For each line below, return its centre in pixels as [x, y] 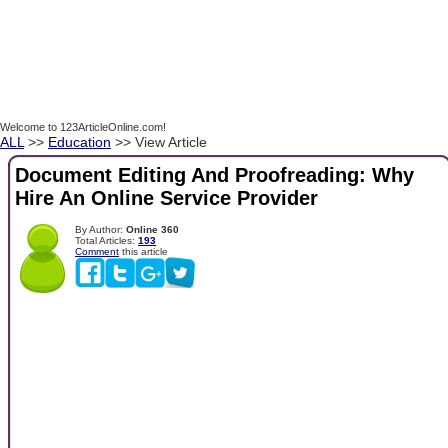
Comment [97, 251]
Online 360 [152, 229]
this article [143, 251]
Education [79, 142]
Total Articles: [106, 240]
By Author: [100, 229]
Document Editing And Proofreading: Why [214, 175]
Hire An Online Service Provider [166, 198]
